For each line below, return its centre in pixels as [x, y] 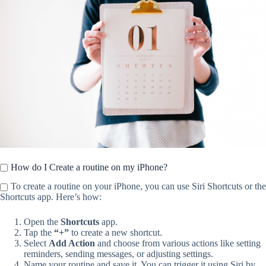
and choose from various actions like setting [178, 243]
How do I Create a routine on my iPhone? [89, 167]
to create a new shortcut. [115, 233]
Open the [42, 222]
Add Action [72, 243]
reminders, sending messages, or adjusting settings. [118, 254]
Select [36, 243]
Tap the [39, 233]
